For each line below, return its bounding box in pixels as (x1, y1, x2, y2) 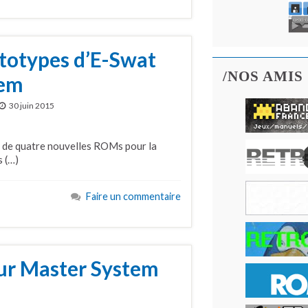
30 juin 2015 (9, 100, 54, 111)
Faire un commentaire (86, 190, 181, 202)
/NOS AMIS (223, 68, 303, 85)
